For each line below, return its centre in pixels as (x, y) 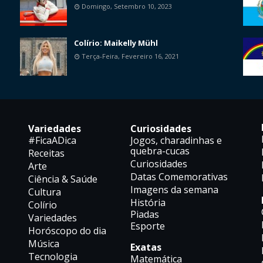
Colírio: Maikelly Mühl (116, 43)
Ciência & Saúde (63, 179)
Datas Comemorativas (179, 177)
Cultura (44, 192)
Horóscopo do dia (67, 231)
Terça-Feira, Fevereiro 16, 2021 (130, 56)
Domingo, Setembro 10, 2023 (127, 6)
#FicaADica (52, 141)
